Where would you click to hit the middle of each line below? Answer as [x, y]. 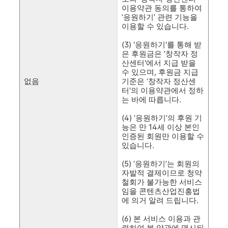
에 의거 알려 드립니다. [161, 200]
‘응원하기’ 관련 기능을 [160, 17]
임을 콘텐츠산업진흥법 [161, 191]
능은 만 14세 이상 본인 [161, 127]
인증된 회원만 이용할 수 [163, 136]
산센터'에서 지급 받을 [159, 63]
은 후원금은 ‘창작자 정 [160, 54]
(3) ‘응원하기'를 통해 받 [162, 45]
